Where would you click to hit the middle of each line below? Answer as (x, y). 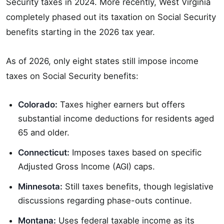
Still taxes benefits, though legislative (138, 187)
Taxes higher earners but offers (121, 105)
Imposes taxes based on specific (135, 153)
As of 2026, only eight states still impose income (102, 61)
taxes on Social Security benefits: (72, 76)
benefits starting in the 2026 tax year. (80, 32)
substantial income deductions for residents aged (116, 119)
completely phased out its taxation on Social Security (111, 17)
